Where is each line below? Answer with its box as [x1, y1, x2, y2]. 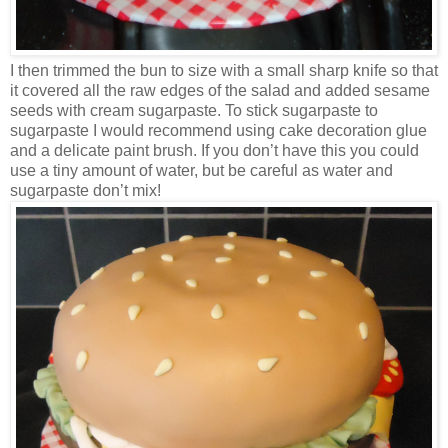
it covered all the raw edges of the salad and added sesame [10, 81, 430, 99]
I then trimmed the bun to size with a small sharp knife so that [10, 61, 438, 79]
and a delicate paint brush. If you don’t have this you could [10, 141, 419, 159]
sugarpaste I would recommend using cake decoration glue [10, 121, 427, 139]
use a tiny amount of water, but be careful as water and [10, 161, 393, 179]
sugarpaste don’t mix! [10, 181, 161, 199]
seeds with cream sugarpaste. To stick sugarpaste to [10, 101, 378, 119]
